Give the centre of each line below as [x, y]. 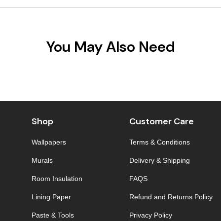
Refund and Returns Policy [171, 197]
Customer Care [161, 121]
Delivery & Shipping [159, 160]
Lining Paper [51, 197]
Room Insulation [57, 178]
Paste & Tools [53, 215]
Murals [42, 160]
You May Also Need [110, 46]
